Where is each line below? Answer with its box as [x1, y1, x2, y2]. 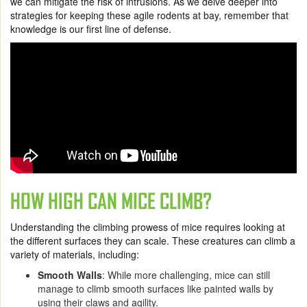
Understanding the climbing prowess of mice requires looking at [10, 220, 285, 234]
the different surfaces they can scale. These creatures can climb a [10, 234, 295, 248]
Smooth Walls [38, 268, 102, 282]
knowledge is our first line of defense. [10, 22, 171, 36]
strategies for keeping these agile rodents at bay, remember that [10, 8, 288, 23]
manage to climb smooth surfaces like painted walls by [38, 282, 273, 296]
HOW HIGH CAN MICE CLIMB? [10, 189, 212, 214]
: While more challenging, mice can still [102, 268, 270, 282]
